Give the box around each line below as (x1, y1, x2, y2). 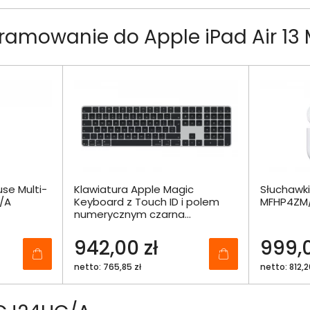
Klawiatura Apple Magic (74, 182, 194, 197)
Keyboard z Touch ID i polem (74, 194, 219, 210)
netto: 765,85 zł (74, 261, 141, 273)
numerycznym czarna (74, 207, 185, 222)
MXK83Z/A (74, 219, 125, 235)
